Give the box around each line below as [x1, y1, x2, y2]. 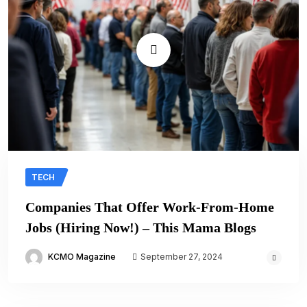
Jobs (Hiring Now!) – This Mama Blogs [25, 220, 256, 236]
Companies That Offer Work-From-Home [25, 199, 274, 215]
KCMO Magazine [48, 251, 116, 262]
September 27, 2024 [138, 251, 223, 262]
